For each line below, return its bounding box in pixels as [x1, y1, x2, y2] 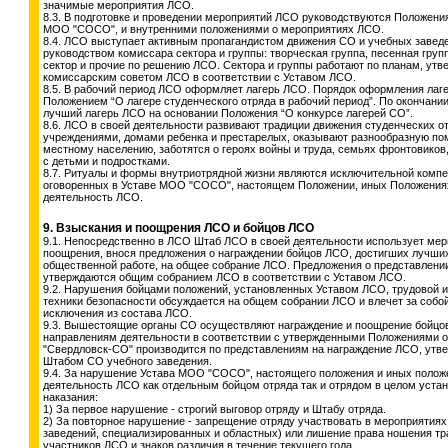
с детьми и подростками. [43, 155, 170, 167]
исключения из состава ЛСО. [43, 307, 192, 319]
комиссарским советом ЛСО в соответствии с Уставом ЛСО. [43, 71, 356, 83]
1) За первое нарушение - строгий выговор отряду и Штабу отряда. [43, 403, 386, 415]
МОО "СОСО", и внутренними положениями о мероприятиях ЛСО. [43, 23, 384, 35]
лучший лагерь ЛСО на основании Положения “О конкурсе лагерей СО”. [43, 107, 413, 119]
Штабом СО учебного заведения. [43, 355, 212, 367]
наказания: [43, 391, 98, 403]
